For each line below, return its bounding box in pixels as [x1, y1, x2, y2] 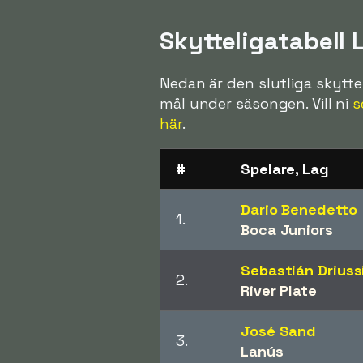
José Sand [241, 321, 317, 340]
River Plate [241, 280, 317, 300]
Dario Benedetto [241, 199, 357, 219]
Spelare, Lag [241, 159, 329, 178]
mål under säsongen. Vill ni [160, 93, 353, 113]
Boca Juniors [241, 220, 333, 239]
